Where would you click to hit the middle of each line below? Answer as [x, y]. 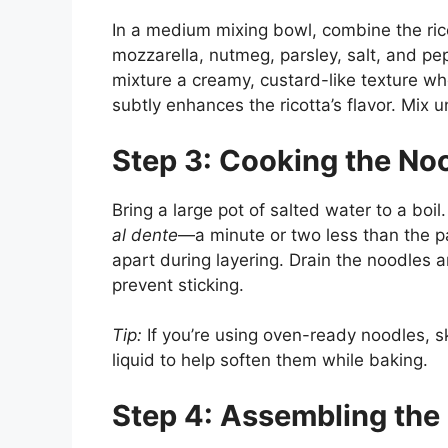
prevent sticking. [178, 284]
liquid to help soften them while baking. [270, 360]
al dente [145, 234]
